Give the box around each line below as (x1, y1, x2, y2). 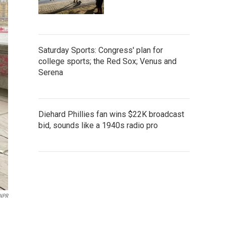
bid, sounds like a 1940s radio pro (38, 120, 158, 130)
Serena (38, 67, 63, 77)
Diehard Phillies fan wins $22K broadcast (38, 109, 184, 119)
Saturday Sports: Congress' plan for (38, 45, 163, 55)
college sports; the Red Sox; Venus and (38, 56, 177, 66)
